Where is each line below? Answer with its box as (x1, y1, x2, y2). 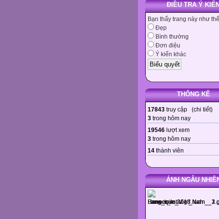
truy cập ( (165, 106, 194, 113)
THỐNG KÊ (176, 90, 210, 98)
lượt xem (165, 126, 190, 133)
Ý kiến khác (154, 51, 186, 58)
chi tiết (194, 106, 211, 113)
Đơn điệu (154, 42, 180, 49)
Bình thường (154, 33, 189, 41)
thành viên (154, 147, 184, 154)
